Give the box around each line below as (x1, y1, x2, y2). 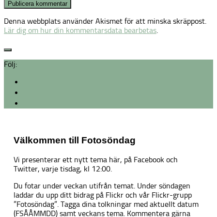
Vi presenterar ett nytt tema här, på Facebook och (14, 155, 178, 164)
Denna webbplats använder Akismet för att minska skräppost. (4, 16, 206, 26)
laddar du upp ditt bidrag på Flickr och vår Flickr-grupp (14, 190, 192, 200)
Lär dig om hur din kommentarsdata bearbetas (4, 26, 156, 35)
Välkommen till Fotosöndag (14, 135, 136, 146)
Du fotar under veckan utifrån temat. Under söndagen (14, 181, 190, 190)
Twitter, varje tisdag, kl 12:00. (14, 164, 112, 173)
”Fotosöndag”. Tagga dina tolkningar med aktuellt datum (14, 199, 199, 209)
